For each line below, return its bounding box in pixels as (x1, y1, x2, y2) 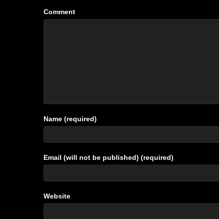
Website (44, 192, 70, 200)
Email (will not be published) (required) (44, 153, 174, 162)
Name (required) (44, 115, 97, 123)
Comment (44, 8, 75, 16)
